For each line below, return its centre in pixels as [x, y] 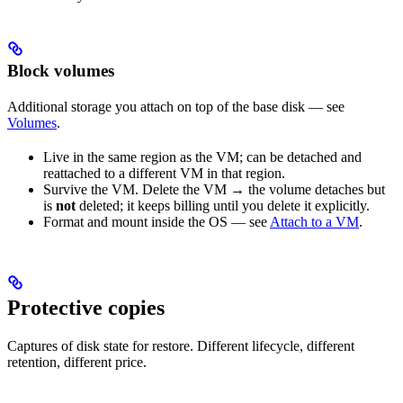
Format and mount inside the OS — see [157, 221]
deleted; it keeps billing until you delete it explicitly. [223, 205]
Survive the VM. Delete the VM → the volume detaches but [214, 189]
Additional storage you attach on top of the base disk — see [176, 106]
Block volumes [61, 70]
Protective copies [86, 308]
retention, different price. [77, 363]
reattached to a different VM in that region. [164, 173]
